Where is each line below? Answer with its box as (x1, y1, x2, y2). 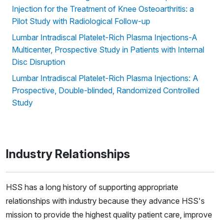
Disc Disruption (12, 56, 65, 67)
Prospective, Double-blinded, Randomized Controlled (12, 85, 199, 95)
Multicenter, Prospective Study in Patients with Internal (12, 44, 204, 55)
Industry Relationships (6, 146, 130, 161)
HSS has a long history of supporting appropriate (6, 182, 178, 192)
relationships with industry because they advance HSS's (6, 195, 205, 206)
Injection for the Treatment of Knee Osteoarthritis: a (12, 3, 194, 14)
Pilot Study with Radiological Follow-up (12, 16, 150, 26)
